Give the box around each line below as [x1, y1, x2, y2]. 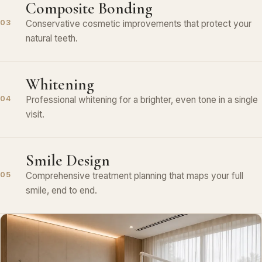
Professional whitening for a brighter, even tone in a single [26, 94, 258, 105]
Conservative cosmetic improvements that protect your [26, 18, 251, 29]
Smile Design [26, 150, 110, 170]
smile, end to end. [26, 184, 97, 196]
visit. [26, 108, 44, 120]
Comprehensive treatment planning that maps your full [26, 170, 243, 181]
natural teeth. [26, 32, 78, 44]
